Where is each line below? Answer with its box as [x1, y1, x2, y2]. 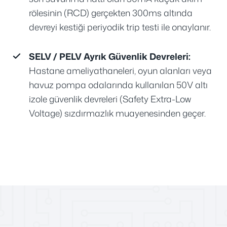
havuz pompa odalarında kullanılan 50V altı [28, 79, 208, 92]
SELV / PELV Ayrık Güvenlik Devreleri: [28, 50, 191, 63]
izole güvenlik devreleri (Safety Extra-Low [28, 93, 191, 106]
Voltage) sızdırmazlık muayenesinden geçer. [28, 107, 206, 120]
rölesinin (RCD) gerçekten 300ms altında [28, 7, 193, 20]
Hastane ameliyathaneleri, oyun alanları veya [28, 64, 212, 78]
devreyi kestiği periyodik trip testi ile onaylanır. [28, 21, 211, 34]
